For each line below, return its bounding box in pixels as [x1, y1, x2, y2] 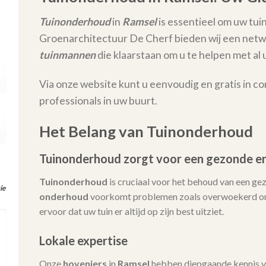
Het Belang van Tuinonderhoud [39, 122, 253, 140]
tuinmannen [39, 49, 96, 62]
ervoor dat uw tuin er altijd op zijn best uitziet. [39, 205, 224, 217]
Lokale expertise [39, 233, 128, 248]
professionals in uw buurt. [39, 94, 157, 107]
